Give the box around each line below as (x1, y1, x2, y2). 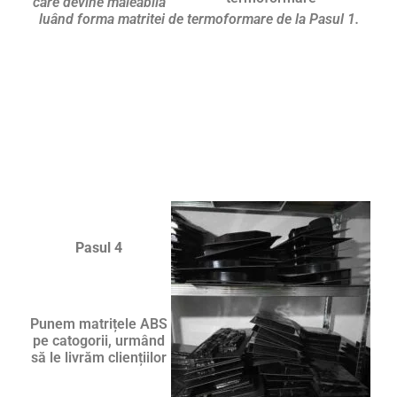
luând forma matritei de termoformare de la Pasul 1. (38, 10, 359, 27)
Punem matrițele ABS (30, 315, 167, 332)
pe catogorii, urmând (33, 331, 165, 349)
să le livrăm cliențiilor (31, 348, 167, 366)
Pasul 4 (75, 238, 122, 256)
